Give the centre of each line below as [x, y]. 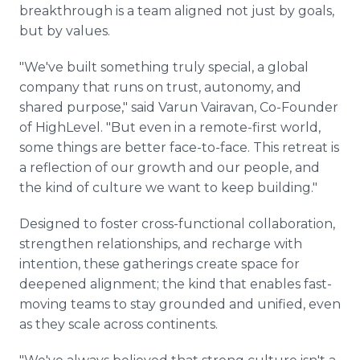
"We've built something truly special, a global [164, 67]
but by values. [65, 31]
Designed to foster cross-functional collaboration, [177, 224]
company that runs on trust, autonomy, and [160, 87]
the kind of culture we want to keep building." [168, 188]
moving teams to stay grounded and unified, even [180, 304]
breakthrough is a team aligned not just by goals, [177, 11]
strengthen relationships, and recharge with [161, 244]
